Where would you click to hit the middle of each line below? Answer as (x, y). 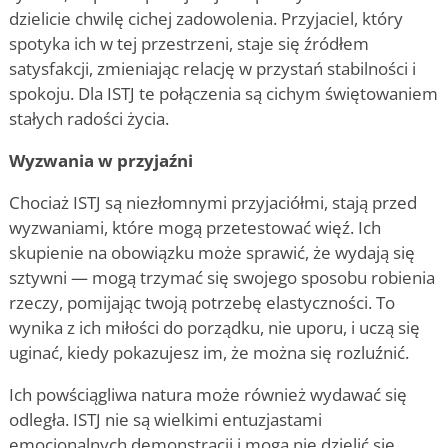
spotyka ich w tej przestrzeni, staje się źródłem (189, 43)
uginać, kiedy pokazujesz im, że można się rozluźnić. (209, 352)
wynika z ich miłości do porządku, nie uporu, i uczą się (214, 327)
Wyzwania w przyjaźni (101, 160)
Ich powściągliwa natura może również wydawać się (208, 394)
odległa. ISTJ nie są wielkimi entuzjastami (165, 419)
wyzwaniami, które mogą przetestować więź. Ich (195, 227)
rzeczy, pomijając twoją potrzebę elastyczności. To (202, 302)
